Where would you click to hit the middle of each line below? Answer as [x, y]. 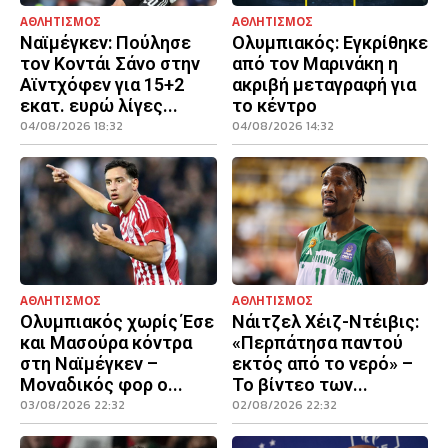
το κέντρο [274, 106]
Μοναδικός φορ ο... [101, 385]
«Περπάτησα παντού [317, 343]
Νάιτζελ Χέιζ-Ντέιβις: [325, 322]
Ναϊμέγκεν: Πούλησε [105, 43]
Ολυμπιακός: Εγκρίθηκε [329, 43]
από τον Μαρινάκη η [314, 64]
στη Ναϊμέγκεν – [89, 364]
